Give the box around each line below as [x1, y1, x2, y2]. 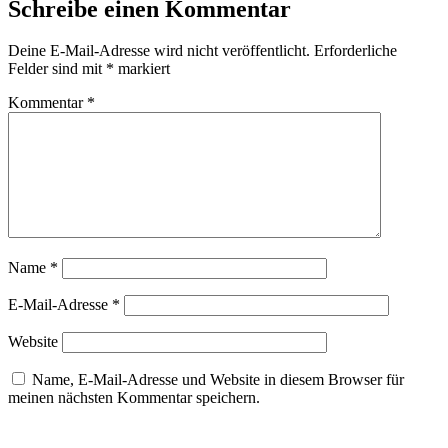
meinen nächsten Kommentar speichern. [8, 389, 260, 407]
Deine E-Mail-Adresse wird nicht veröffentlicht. [8, 42, 310, 60]
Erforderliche [314, 42, 397, 60]
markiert [114, 60, 170, 78]
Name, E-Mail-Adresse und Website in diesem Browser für [32, 371, 404, 389]
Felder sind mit [8, 60, 106, 78]
